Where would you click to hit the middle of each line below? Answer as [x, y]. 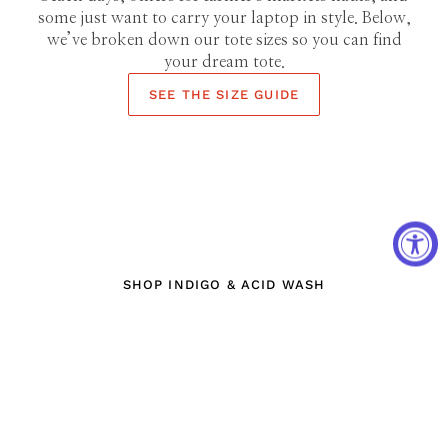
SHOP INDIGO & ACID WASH [224, 285]
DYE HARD [224, 200]
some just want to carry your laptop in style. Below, [224, 17]
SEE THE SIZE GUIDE [224, 94]
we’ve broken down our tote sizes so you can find [224, 39]
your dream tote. [224, 61]
